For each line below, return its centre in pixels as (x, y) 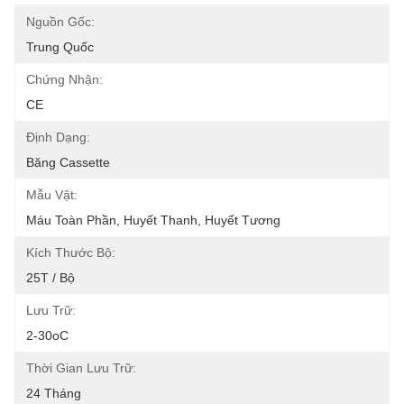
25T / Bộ (50, 278)
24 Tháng (54, 393)
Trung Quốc (60, 47)
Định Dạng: (58, 137)
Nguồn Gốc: (60, 22)
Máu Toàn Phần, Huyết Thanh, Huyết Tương (153, 220)
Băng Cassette (68, 162)
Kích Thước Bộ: (71, 252)
